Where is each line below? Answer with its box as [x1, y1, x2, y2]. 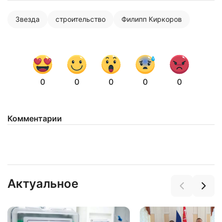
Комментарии [7, 113, 62, 123]
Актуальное [7, 176, 78, 191]
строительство [55, 15, 106, 23]
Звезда [15, 15, 40, 23]
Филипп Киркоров [121, 15, 182, 23]
